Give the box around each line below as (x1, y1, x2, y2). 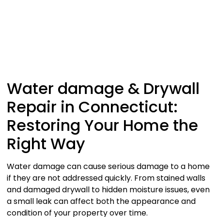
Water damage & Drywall (7, 77, 200, 99)
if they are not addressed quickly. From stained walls (7, 172, 205, 184)
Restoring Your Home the (7, 114, 198, 136)
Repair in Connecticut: (7, 95, 178, 118)
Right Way (7, 132, 85, 155)
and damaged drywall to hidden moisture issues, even (7, 184, 210, 195)
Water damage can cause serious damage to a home (7, 160, 210, 172)
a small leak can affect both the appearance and (7, 195, 196, 207)
